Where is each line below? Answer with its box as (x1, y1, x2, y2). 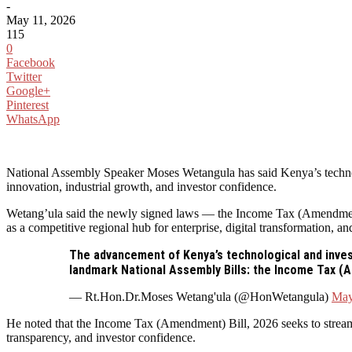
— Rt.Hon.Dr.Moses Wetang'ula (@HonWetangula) (69, 289, 332, 303)
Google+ (6, 83, 50, 97)
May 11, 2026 (6, 13, 75, 27)
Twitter (6, 69, 42, 83)
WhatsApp (6, 112, 60, 126)
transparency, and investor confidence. (6, 330, 196, 344)
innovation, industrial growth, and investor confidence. (6, 179, 277, 193)
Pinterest (6, 97, 49, 112)
